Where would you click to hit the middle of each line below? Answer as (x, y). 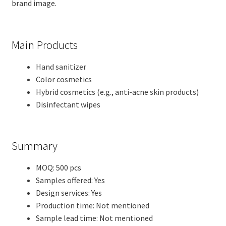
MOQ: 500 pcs (58, 167)
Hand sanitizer (61, 66)
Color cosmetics (64, 79)
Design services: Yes (69, 192)
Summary (34, 146)
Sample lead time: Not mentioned (94, 218)
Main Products (44, 45)
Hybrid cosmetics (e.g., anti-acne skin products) (117, 92)
